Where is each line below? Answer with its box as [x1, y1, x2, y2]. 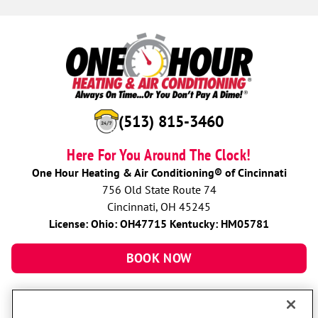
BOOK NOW [126, 249, 192, 266]
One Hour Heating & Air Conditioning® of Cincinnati [31, 165, 287, 180]
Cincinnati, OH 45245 [107, 199, 211, 214]
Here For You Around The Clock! [67, 144, 251, 165]
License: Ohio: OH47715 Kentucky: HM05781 [49, 216, 269, 231]
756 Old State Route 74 [102, 182, 216, 197]
